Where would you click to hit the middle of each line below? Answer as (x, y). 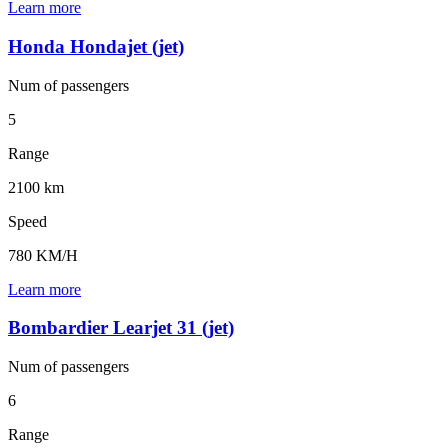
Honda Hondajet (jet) (96, 46)
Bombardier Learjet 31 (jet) (121, 328)
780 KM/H (43, 255)
